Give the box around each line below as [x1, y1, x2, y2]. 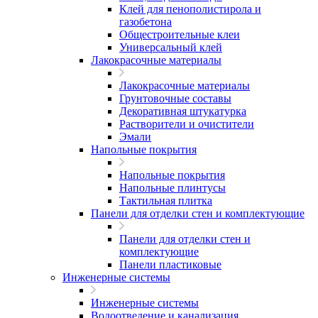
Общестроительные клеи [119, 28, 240, 40]
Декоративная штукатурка [119, 105, 246, 117]
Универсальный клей [119, 41, 222, 53]
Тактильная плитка [119, 194, 212, 207]
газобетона [119, 16, 172, 28]
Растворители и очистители [119, 118, 254, 130]
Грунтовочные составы [119, 92, 231, 104]
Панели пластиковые [119, 258, 221, 270]
